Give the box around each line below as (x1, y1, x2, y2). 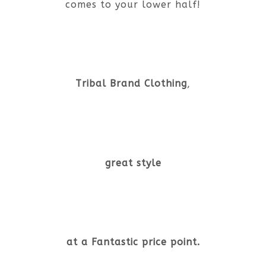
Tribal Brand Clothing (75, 78, 187, 90)
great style (104, 157, 161, 169)
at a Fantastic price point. (66, 236, 200, 248)
